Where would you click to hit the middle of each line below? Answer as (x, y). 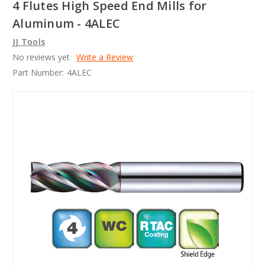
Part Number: (38, 73)
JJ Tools (29, 42)
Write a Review (104, 57)
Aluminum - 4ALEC (66, 24)
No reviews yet (41, 57)
